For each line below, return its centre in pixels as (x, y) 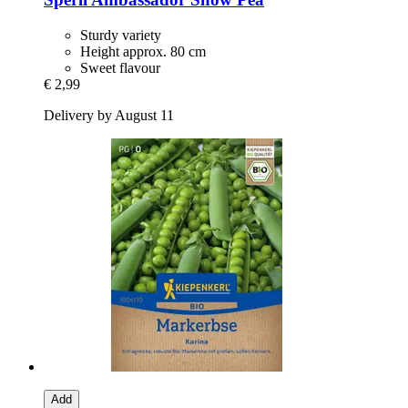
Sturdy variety (121, 36)
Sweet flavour (120, 68)
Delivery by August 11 (109, 116)
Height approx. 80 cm (143, 52)
